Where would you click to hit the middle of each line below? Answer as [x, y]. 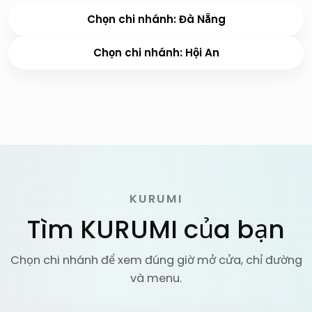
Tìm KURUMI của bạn [156, 229]
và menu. [156, 278]
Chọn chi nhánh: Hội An [156, 53]
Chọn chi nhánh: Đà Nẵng [156, 19]
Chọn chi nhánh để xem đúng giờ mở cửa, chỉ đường [156, 260]
